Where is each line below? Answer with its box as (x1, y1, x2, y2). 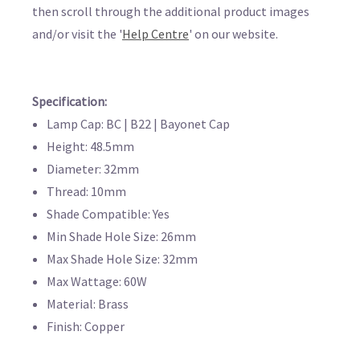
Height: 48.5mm (47, 137, 135, 154)
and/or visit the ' (32, 25, 122, 42)
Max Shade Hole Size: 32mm (47, 250, 198, 267)
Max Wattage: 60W (47, 272, 148, 289)
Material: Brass (47, 295, 129, 312)
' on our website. (189, 25, 278, 42)
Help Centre (122, 25, 189, 42)
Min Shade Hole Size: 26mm (47, 227, 197, 244)
